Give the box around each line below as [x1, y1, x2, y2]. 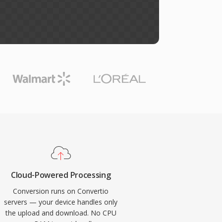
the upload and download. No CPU [5, 208, 116, 218]
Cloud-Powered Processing [10, 169, 111, 180]
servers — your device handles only [4, 197, 118, 207]
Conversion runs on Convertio [13, 186, 109, 196]
